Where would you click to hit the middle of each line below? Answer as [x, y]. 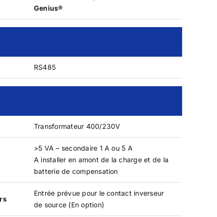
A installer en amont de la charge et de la [101, 159]
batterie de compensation [76, 171]
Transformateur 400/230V [77, 126]
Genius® [48, 8]
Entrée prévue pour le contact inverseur [99, 193]
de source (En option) [69, 204]
